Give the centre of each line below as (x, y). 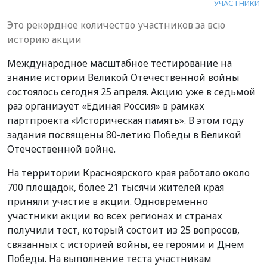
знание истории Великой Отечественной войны (123, 77)
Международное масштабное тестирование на (119, 63)
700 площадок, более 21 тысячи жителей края (116, 187)
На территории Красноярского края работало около (128, 173)
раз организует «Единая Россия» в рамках (106, 106)
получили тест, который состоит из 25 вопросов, (123, 230)
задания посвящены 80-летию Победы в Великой (124, 134)
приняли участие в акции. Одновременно (108, 201)
